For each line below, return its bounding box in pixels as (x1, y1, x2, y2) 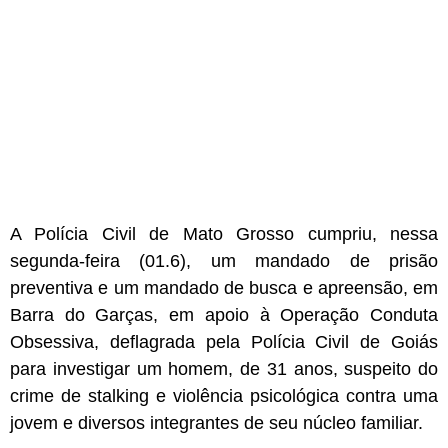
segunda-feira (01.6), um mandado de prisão (10, 251, 438, 272)
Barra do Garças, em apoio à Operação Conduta (10, 305, 438, 326)
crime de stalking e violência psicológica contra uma (10, 386, 438, 407)
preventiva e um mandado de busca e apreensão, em (10, 278, 438, 299)
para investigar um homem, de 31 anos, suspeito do (10, 359, 438, 380)
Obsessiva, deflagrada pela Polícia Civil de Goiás (10, 332, 438, 353)
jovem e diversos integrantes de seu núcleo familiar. (10, 413, 423, 434)
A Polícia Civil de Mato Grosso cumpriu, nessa (10, 224, 438, 245)
